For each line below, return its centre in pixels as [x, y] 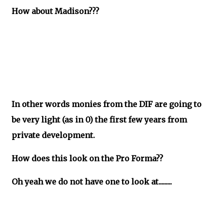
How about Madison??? [55, 11]
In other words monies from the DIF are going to [107, 104]
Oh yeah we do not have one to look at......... [92, 182]
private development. [53, 135]
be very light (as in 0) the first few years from [99, 120]
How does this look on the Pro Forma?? [91, 158]
